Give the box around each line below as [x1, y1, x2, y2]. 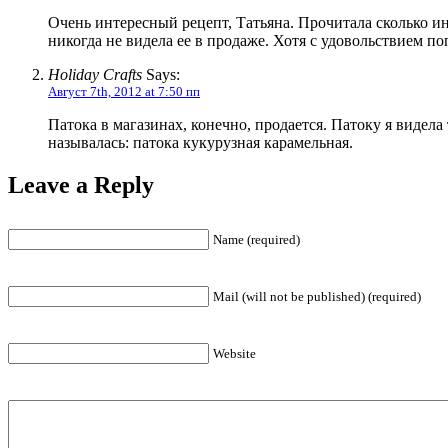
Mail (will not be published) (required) [213, 288, 421, 304]
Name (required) [213, 231, 300, 247]
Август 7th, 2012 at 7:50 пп [48, 83, 200, 99]
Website [213, 345, 256, 361]
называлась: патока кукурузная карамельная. [48, 133, 353, 151]
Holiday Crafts [48, 65, 142, 83]
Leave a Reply [8, 171, 154, 198]
